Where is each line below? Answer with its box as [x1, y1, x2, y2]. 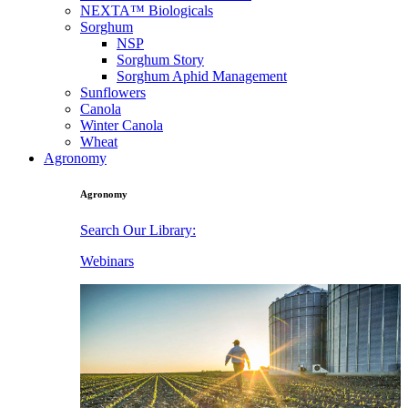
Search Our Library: [80, 222, 196, 239]
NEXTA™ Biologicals [80, 2, 213, 18]
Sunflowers [80, 84, 146, 100]
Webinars [80, 253, 134, 270]
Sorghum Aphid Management [117, 67, 287, 84]
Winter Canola [80, 117, 163, 133]
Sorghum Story [117, 51, 204, 67]
